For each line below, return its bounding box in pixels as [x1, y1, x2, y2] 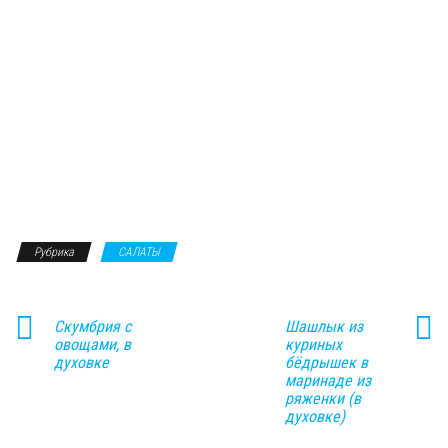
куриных [284, 334, 342, 354]
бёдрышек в [284, 352, 368, 372]
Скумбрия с [54, 316, 131, 336]
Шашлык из [284, 316, 363, 336]
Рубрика [34, 244, 74, 259]
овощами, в [54, 334, 131, 354]
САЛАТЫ [118, 244, 160, 259]
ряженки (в [284, 388, 361, 408]
